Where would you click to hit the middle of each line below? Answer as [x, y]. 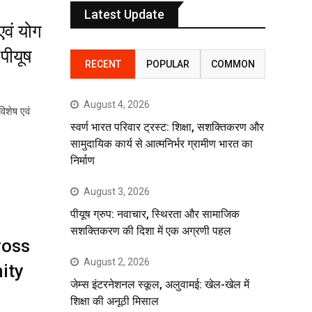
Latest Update [124, 14]
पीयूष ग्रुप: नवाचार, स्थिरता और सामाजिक [155, 214]
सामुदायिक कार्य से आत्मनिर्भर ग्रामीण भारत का [162, 144]
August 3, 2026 [117, 192]
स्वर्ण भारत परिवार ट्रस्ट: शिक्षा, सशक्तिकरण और [167, 127]
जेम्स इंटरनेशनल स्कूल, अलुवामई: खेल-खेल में [160, 284]
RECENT [103, 64]
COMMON [233, 64]
